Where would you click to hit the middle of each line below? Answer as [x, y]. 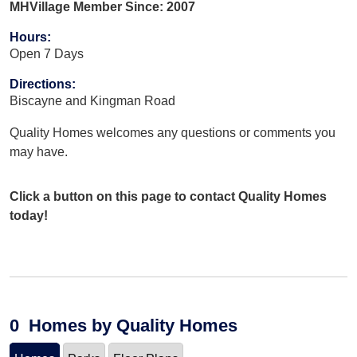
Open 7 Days [47, 53]
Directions [41, 84]
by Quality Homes [162, 325]
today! [29, 215]
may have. [39, 151]
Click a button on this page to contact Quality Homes [168, 196]
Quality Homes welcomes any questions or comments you [173, 132]
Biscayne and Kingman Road [92, 100]
